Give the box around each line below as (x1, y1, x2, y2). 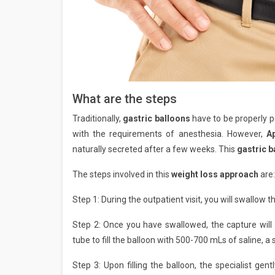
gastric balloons (123, 114, 193, 124)
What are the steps (72, 91, 177, 107)
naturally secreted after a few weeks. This (72, 144, 237, 155)
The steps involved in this (72, 169, 171, 180)
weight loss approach (171, 169, 260, 180)
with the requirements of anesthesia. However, (72, 129, 266, 139)
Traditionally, (72, 114, 123, 124)
